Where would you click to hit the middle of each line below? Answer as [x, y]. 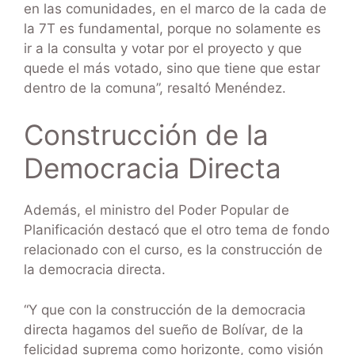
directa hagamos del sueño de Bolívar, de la [164, 329]
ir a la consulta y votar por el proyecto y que [163, 48]
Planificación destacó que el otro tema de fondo [177, 230]
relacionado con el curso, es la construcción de [173, 250]
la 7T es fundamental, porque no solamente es [172, 28]
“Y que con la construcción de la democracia [165, 309]
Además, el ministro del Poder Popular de [157, 210]
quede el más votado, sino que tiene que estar [172, 68]
